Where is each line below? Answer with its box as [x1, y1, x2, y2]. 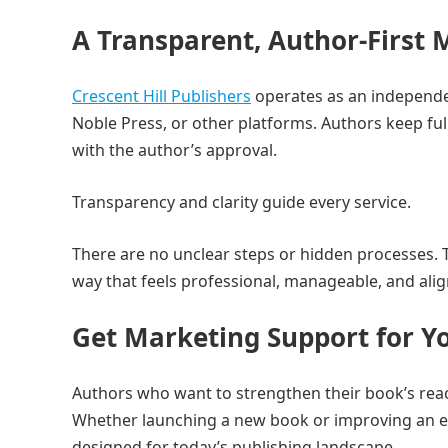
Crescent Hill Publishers [72, 85, 251, 107]
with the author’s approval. [72, 139, 277, 161]
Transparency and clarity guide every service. [72, 191, 411, 213]
